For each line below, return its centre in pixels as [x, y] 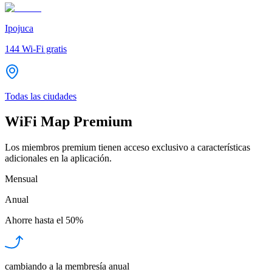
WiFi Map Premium [69, 122]
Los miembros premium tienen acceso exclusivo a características [127, 148]
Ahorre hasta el [34, 220]
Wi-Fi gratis [44, 49]
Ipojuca [19, 28]
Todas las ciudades [41, 96]
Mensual [21, 179]
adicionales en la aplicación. [58, 158]
